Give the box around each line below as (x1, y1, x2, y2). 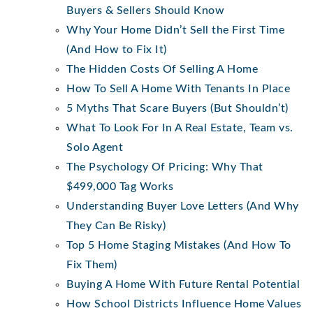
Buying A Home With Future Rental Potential (66, 278, 300, 290)
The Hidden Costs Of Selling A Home (66, 63, 258, 75)
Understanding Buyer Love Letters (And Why (66, 200, 299, 212)
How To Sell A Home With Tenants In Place (66, 82, 290, 94)
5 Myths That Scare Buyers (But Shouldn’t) (66, 102, 289, 114)
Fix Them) (66, 259, 117, 270)
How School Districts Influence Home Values (66, 298, 301, 310)
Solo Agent (66, 141, 123, 153)
